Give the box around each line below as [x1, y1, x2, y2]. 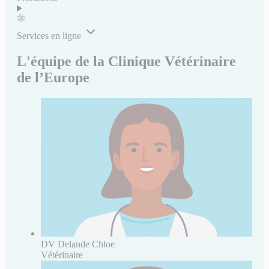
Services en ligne [17, 31, 81, 41]
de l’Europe [17, 70, 89, 86]
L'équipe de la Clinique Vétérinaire [17, 53, 236, 70]
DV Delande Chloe [41, 238, 115, 249]
